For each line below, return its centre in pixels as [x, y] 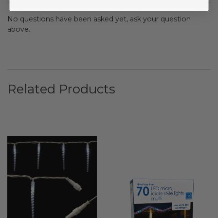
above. [19, 29]
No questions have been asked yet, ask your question [99, 19]
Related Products [61, 89]
